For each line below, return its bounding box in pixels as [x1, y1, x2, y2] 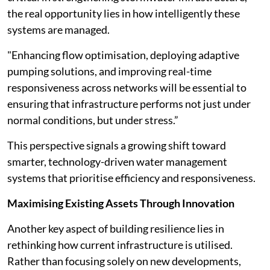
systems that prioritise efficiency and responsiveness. [7, 171, 256, 184]
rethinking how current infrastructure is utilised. [7, 238, 233, 251]
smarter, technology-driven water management [7, 155, 227, 168]
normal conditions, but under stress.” [7, 113, 178, 127]
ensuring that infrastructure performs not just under [7, 97, 251, 110]
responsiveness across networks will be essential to [7, 81, 246, 94]
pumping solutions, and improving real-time [7, 64, 212, 78]
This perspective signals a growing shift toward [7, 139, 226, 152]
